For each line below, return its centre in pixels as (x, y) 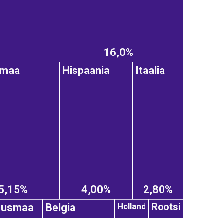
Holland (132, 206)
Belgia (60, 208)
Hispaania (86, 71)
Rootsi (166, 207)
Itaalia (150, 71)
